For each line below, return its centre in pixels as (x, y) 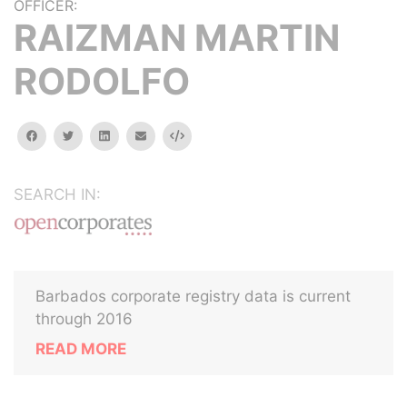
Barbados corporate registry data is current (193, 296)
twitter (91, 135)
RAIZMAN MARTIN (177, 38)
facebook (63, 135)
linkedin (129, 135)
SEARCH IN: (57, 194)
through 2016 (84, 319)
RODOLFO (102, 81)
